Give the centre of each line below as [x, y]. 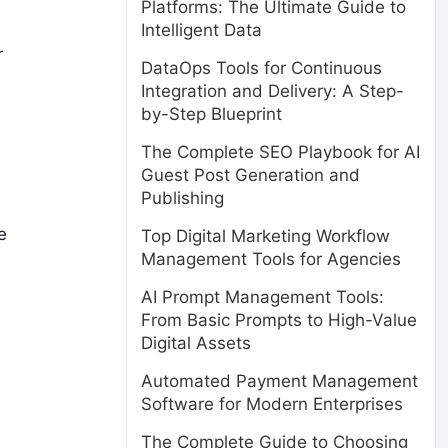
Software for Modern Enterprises [272, 404]
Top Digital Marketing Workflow [265, 236]
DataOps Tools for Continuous [261, 68]
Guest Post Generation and [250, 175]
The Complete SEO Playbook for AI [280, 152]
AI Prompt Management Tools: [262, 297]
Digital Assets [196, 343]
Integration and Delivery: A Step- [272, 91]
